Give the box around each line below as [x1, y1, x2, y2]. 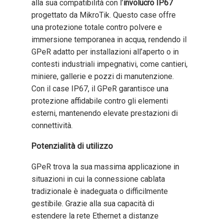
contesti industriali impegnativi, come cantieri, [31, 59, 188, 69]
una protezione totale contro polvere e [31, 22, 162, 32]
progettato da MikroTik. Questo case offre [31, 10, 176, 20]
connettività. [31, 120, 73, 130]
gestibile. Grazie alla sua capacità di [31, 198, 154, 208]
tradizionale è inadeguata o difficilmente [31, 186, 168, 196]
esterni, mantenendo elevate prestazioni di [31, 108, 178, 118]
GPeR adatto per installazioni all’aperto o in [31, 47, 179, 56]
